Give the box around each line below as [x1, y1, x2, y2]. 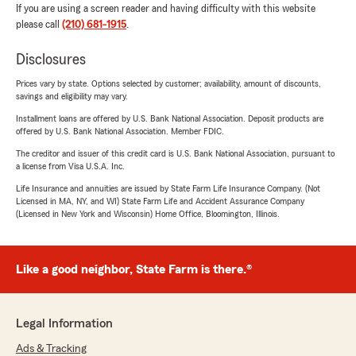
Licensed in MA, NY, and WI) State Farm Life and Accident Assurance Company [16, 196, 304, 206]
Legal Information [16, 317, 113, 330]
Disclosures [16, 52, 86, 68]
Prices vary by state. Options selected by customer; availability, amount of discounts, [16, 79, 321, 88]
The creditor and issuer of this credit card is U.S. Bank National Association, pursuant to [16, 149, 335, 158]
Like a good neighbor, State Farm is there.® [16, 263, 252, 276]
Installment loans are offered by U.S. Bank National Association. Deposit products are [16, 114, 323, 123]
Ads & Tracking [16, 343, 87, 354]
